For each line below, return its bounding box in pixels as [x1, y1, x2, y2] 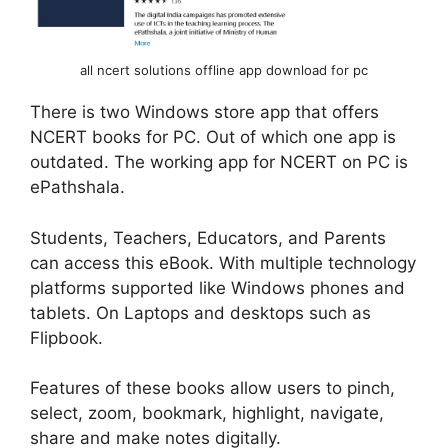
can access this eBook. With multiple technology [30, 252, 416, 273]
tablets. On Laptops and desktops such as [30, 302, 371, 323]
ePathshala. [30, 177, 125, 198]
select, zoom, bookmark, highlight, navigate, [30, 403, 384, 424]
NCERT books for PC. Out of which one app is [30, 127, 396, 148]
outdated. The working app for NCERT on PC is [30, 152, 408, 173]
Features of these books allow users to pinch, [30, 378, 395, 399]
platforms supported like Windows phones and [30, 277, 405, 298]
